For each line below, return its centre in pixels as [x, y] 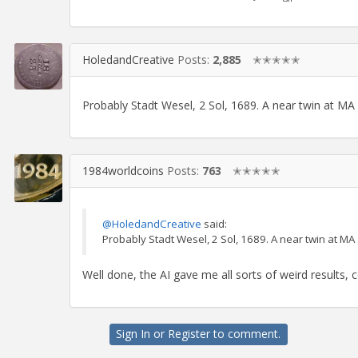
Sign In [133, 333]
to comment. [246, 333]
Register [189, 333]
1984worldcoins [123, 171]
